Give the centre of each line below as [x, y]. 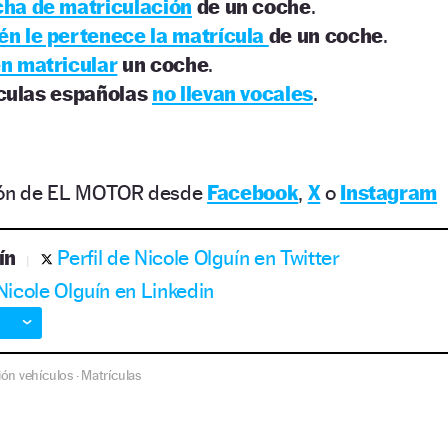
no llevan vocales [232, 93]
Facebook [253, 192]
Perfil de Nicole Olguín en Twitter [198, 257]
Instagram [389, 192]
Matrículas [111, 374]
